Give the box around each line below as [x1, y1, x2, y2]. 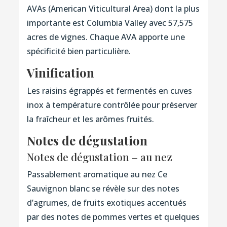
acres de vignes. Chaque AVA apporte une [26, 31, 185, 43]
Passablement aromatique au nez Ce [26, 168, 167, 180]
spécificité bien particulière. [26, 45, 131, 57]
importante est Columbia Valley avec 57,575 [26, 17, 193, 28]
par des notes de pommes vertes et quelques [26, 211, 200, 222]
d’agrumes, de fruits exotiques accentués [26, 197, 186, 208]
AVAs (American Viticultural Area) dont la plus [26, 3, 200, 14]
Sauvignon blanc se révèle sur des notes [26, 182, 179, 194]
